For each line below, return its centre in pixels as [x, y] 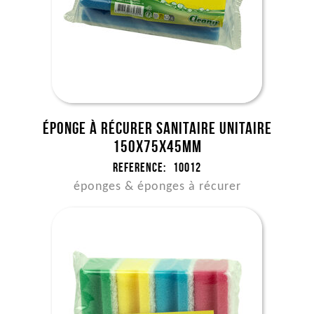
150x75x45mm [157, 146]
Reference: [139, 168]
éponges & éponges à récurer [157, 187]
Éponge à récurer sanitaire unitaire [157, 128]
